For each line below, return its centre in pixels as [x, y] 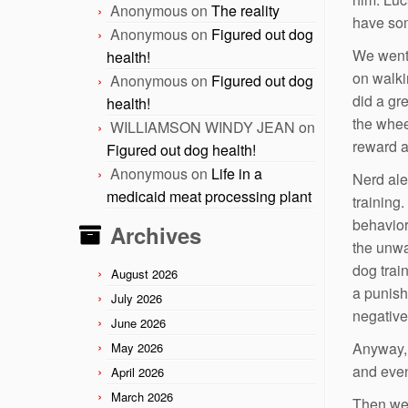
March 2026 [142, 396]
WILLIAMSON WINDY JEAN [203, 127]
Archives [156, 235]
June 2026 [138, 322]
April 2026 [138, 372]
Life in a [237, 173]
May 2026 [137, 347]
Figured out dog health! [181, 149]
